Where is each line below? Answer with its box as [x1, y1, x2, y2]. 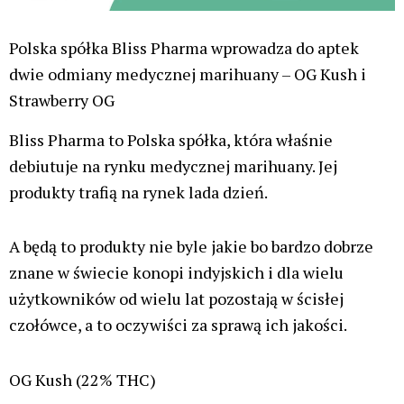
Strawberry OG [9, 88, 115, 111]
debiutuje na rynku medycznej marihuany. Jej [9, 154, 337, 177]
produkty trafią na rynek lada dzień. [9, 180, 271, 203]
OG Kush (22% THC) [9, 368, 156, 390]
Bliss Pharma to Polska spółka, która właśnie [9, 128, 333, 151]
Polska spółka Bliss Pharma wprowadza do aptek [9, 36, 359, 59]
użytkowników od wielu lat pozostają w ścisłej [9, 288, 344, 310]
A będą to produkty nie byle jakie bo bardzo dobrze [9, 235, 373, 258]
